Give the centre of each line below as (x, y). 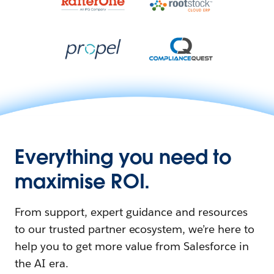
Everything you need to (123, 157)
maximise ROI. (83, 182)
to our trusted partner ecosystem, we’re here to (135, 229)
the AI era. (42, 264)
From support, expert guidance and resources (131, 212)
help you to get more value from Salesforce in (132, 246)
